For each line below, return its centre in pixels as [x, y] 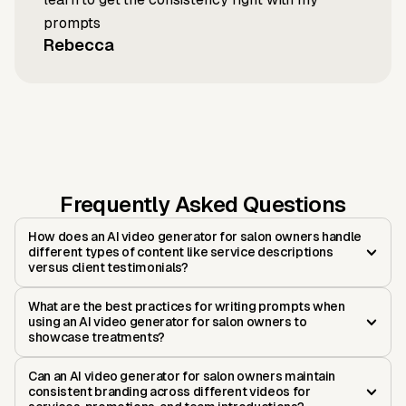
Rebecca [79, 45]
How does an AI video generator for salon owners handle [195, 237]
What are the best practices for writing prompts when [187, 307]
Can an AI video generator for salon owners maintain [182, 377]
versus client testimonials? [108, 268]
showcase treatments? [97, 338]
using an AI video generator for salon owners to [168, 322]
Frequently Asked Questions [203, 205]
